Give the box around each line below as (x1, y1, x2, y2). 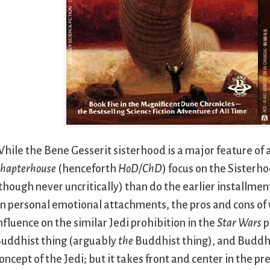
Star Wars (217, 217, 262, 230)
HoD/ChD (118, 163, 163, 175)
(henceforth (56, 163, 119, 175)
